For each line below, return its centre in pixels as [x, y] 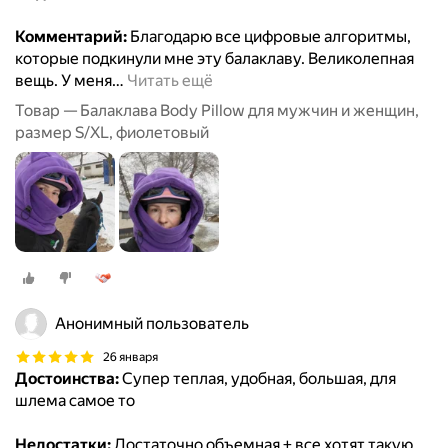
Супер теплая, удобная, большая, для [257, 379]
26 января [130, 356]
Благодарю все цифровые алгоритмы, [269, 37]
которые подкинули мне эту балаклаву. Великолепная [214, 59]
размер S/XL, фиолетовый [112, 133]
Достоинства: [67, 379]
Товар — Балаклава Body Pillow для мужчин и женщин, [217, 111]
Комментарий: [71, 37]
